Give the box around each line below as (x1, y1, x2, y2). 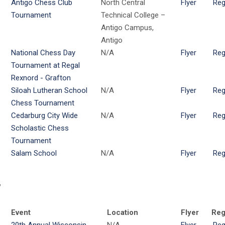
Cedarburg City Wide (11, 111, 78, 120)
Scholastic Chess (11, 124, 69, 133)
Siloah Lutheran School (11, 86, 87, 95)
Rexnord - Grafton (11, 73, 71, 82)
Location (106, 208, 138, 217)
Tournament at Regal (11, 61, 80, 70)
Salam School (11, 149, 57, 158)
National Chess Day (11, 48, 75, 57)
